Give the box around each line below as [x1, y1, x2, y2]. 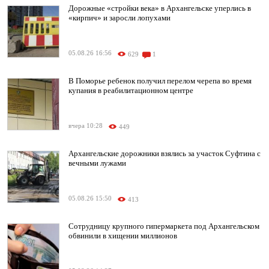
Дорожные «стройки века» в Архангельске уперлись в [68, 4, 251, 13]
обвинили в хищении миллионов [68, 231, 177, 241]
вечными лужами [68, 159, 126, 168]
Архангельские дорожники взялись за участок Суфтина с [68, 149, 261, 159]
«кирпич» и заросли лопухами [68, 13, 171, 23]
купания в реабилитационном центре [68, 86, 193, 95]
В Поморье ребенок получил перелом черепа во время [68, 76, 252, 86]
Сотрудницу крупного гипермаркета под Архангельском [68, 222, 259, 231]
